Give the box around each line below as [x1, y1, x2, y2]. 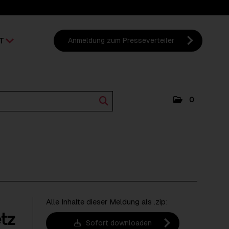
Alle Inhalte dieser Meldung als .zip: [46, 197, 168, 206]
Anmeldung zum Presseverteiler [68, 36, 174, 44]
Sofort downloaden [83, 219, 152, 227]
